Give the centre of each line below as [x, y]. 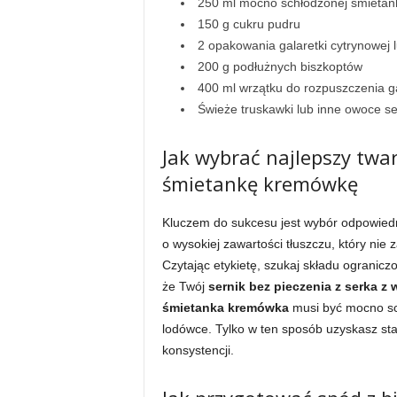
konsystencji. [198, 350]
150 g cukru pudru [249, 24]
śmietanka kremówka [225, 307]
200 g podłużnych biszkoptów [280, 66]
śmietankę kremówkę [260, 183]
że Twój [185, 286]
